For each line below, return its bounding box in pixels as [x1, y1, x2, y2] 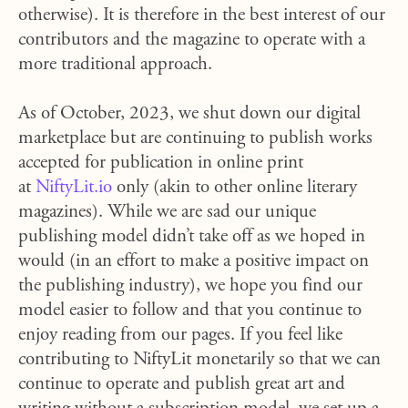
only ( [117, 178, 159, 198]
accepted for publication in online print [18, 154, 303, 173]
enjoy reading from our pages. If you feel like [18, 326, 342, 345]
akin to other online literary [159, 178, 357, 198]
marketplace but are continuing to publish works [18, 129, 372, 148]
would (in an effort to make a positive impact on [18, 252, 369, 271]
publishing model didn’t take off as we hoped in [18, 228, 365, 247]
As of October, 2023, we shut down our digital [18, 105, 361, 124]
